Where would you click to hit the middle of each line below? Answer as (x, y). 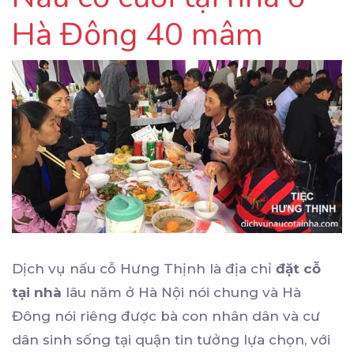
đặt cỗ (298, 269)
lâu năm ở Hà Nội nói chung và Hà (181, 293)
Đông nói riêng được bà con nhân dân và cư (166, 316)
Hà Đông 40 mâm (137, 35)
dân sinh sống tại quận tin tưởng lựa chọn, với (171, 340)
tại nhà (37, 293)
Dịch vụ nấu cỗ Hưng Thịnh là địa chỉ (144, 269)
